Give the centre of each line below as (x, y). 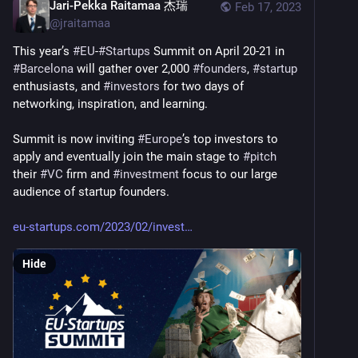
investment (149, 175)
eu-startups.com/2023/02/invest (99, 227)
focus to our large (228, 175)
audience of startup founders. (91, 192)
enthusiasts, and (58, 87)
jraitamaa (85, 24)
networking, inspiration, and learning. (110, 104)
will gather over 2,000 (133, 69)
